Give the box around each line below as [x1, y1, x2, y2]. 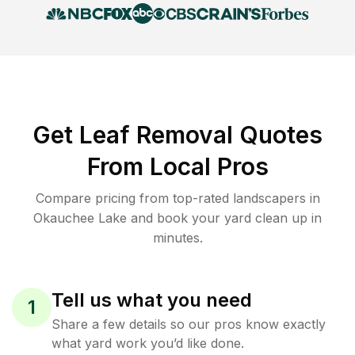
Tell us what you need [52, 288, 252, 311]
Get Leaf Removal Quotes [32, 120, 323, 149]
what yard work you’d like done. [52, 335, 244, 351]
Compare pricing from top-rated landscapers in [35, 190, 320, 206]
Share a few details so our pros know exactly [52, 316, 326, 332]
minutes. [152, 230, 203, 246]
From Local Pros [86, 152, 269, 181]
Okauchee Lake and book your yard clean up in [33, 210, 322, 226]
